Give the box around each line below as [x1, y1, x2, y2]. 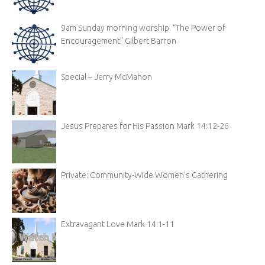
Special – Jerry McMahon [61, 72, 152, 82]
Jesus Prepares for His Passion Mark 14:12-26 [61, 121, 229, 131]
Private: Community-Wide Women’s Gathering [61, 170, 228, 180]
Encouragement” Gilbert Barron [61, 36, 176, 46]
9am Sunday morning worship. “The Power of [61, 23, 225, 33]
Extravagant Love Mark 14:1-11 [61, 219, 174, 230]
